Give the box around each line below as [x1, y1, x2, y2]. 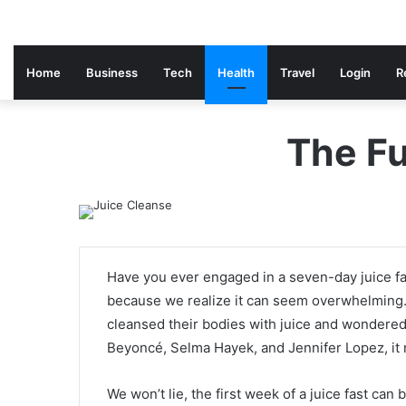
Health [217, 65, 255, 80]
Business [86, 65, 138, 80]
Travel [280, 65, 314, 80]
